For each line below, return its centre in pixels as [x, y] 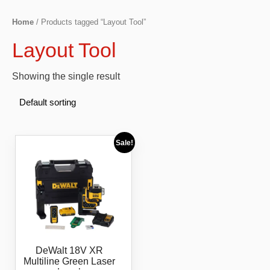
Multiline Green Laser [69, 262]
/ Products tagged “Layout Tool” [90, 22]
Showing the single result [66, 76]
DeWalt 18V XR [69, 251]
